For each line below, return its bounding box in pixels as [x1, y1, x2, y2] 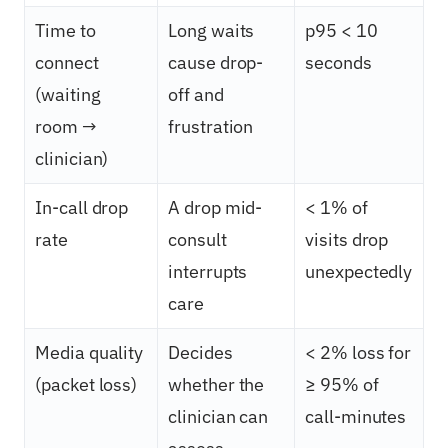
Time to [35, 18, 96, 42]
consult [168, 227, 227, 251]
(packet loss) [35, 372, 138, 396]
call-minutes [305, 404, 407, 428]
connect [35, 50, 99, 74]
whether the [168, 372, 265, 396]
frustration [168, 114, 254, 138]
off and [168, 82, 224, 106]
